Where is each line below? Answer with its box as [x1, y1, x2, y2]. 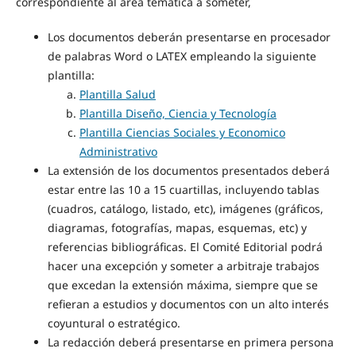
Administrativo [79, 144, 157, 160]
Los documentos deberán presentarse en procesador [47, 29, 331, 45]
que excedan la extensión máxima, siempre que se [47, 277, 318, 293]
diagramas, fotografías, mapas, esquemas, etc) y [47, 220, 307, 236]
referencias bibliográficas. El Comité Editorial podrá [47, 239, 323, 255]
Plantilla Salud [79, 87, 156, 103]
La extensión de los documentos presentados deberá [47, 163, 330, 179]
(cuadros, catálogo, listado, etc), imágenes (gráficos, [47, 201, 323, 217]
